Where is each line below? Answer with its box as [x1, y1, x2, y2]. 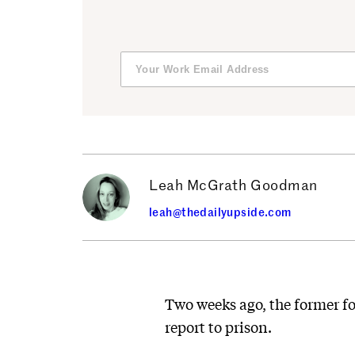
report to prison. [165, 317, 272, 337]
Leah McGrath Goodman [149, 174, 318, 194]
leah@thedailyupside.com [149, 203, 292, 219]
